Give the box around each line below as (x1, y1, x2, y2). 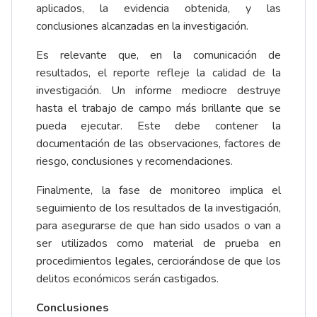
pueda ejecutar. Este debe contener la (36, 118, 281, 134)
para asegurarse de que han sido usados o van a (36, 218, 281, 234)
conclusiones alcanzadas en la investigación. (36, 18, 248, 35)
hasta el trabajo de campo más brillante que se (36, 100, 281, 117)
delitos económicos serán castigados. (36, 271, 219, 287)
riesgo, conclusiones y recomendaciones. (36, 154, 233, 170)
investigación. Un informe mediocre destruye (36, 83, 281, 99)
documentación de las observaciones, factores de (36, 136, 281, 152)
